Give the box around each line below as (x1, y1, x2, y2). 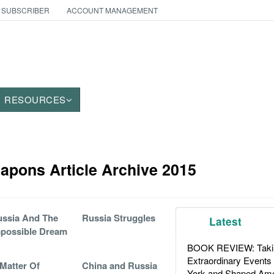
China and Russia (81, 259, 157, 272)
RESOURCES (4, 93, 66, 106)
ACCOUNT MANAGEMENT (66, 5, 158, 15)
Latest (209, 214, 242, 229)
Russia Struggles (81, 211, 155, 224)
